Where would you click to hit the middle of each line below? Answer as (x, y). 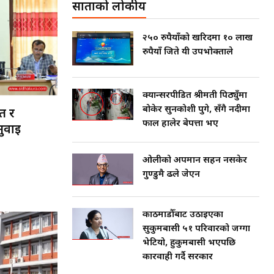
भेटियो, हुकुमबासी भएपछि (189, 243)
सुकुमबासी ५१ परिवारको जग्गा (196, 229)
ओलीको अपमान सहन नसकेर (195, 160)
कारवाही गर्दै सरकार (178, 257)
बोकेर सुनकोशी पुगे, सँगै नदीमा (196, 109)
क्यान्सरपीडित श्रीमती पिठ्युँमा (195, 95)
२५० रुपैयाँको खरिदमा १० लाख (198, 39)
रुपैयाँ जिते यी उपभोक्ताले (188, 53)
